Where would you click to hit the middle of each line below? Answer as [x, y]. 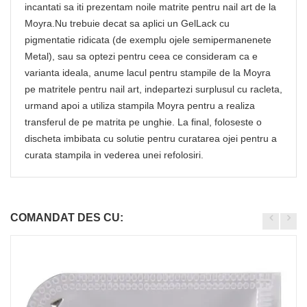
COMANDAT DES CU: [67, 218]
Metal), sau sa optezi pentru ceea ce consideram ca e [141, 57]
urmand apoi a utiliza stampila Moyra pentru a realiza [140, 106]
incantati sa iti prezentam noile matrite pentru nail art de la [150, 7]
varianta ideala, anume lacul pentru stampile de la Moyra [148, 73]
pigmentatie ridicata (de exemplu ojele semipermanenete [148, 40]
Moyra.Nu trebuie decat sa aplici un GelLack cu [127, 24]
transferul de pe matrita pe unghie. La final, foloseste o [143, 122]
